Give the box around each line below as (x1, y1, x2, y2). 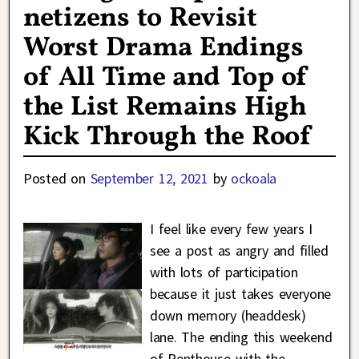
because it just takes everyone (149, 284, 331, 304)
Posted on (23, 169, 91, 188)
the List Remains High (23, 89, 307, 127)
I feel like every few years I (149, 220, 313, 239)
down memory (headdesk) (149, 306, 306, 325)
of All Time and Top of (23, 59, 309, 98)
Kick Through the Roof (23, 119, 310, 157)
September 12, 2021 (90, 169, 208, 188)
